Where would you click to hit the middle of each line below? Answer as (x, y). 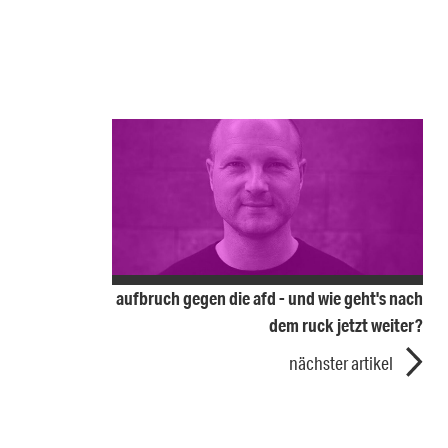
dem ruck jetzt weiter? (346, 324)
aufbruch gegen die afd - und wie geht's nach (269, 297)
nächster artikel (341, 362)
